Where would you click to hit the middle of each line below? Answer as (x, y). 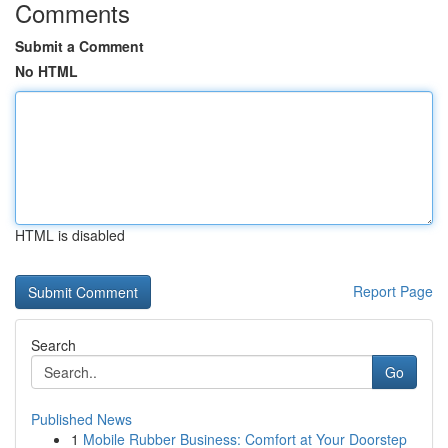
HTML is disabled (70, 235)
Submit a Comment (79, 46)
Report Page (393, 291)
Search (53, 345)
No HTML (46, 71)
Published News (81, 419)
